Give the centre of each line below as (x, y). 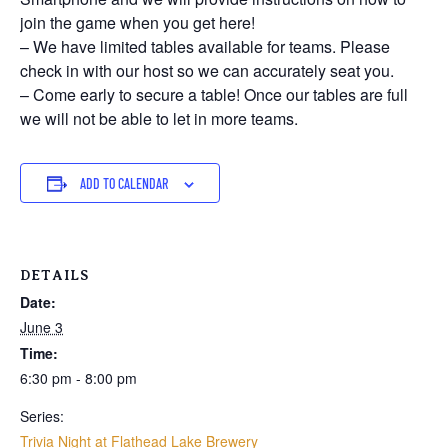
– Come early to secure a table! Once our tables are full (214, 95)
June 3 (41, 327)
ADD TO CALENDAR (123, 184)
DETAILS (54, 275)
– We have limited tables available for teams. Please (205, 47)
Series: (42, 416)
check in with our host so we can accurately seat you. (207, 71)
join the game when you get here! (137, 23)
